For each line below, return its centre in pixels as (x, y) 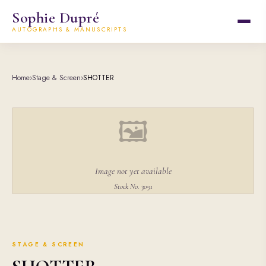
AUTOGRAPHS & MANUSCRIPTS (69, 29)
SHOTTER (99, 78)
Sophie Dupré (56, 18)
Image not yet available (133, 171)
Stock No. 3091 (133, 186)
